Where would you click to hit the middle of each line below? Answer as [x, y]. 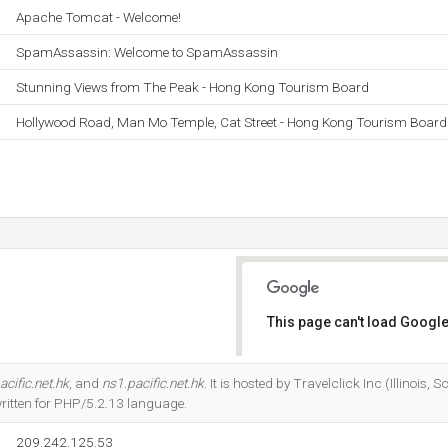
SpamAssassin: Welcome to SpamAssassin [147, 52]
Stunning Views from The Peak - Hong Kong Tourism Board [192, 87]
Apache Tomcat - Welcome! [98, 17]
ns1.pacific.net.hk [153, 383]
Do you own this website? [351, 374]
